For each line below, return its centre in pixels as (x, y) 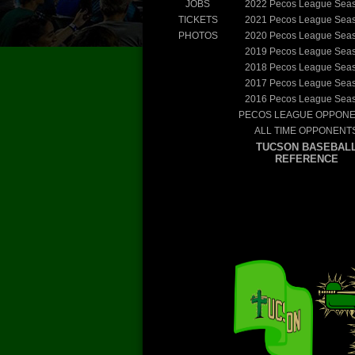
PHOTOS (198, 35)
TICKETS (198, 19)
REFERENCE (306, 158)
